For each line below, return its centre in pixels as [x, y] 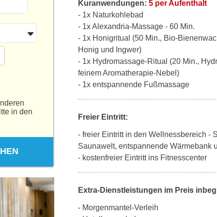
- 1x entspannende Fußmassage [134, 85]
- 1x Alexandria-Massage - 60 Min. [136, 26]
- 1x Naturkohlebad [111, 15]
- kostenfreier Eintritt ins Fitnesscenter [142, 158]
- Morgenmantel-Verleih [118, 208]
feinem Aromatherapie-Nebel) [129, 73]
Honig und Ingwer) [110, 50]
